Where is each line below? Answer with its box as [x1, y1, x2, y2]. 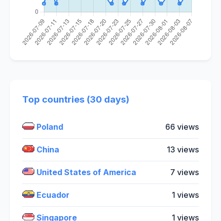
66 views [165, 121, 199, 132]
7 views [170, 167, 199, 177]
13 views [167, 144, 199, 154]
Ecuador [35, 189, 70, 200]
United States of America [35, 167, 136, 177]
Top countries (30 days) [22, 93, 129, 105]
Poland [35, 121, 63, 132]
